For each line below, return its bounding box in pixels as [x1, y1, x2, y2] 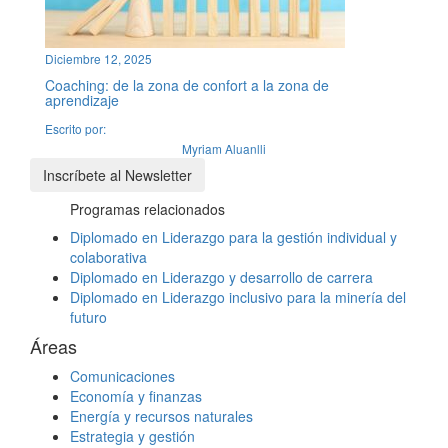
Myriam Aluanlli [182, 139, 266, 157]
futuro [70, 306, 107, 327]
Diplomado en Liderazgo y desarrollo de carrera [70, 266, 373, 287]
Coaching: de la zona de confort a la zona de [45, 74, 329, 95]
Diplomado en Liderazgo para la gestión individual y [70, 226, 397, 247]
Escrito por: [45, 119, 106, 137]
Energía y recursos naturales [70, 405, 253, 426]
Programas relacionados [70, 198, 225, 219]
